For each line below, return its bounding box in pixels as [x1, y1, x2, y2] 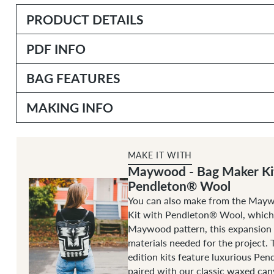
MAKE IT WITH [127, 149, 193, 160]
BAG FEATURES [26, 68, 120, 87]
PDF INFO [26, 39, 86, 57]
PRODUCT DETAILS [26, 10, 144, 28]
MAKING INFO [26, 98, 113, 116]
